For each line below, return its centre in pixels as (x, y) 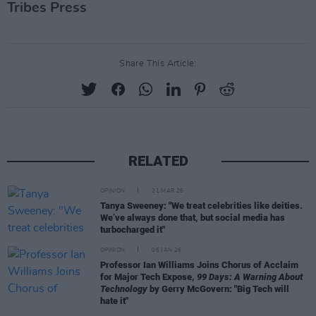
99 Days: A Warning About (250, 277)
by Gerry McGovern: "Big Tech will (218, 289)
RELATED (158, 161)
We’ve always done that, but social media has (193, 217)
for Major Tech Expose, (148, 277)
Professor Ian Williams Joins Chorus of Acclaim (199, 265)
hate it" (114, 301)
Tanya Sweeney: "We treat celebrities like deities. (201, 205)
